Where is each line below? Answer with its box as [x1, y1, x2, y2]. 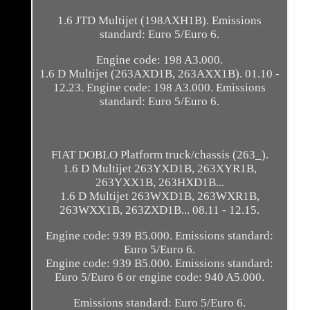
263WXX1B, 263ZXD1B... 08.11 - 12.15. [60, 203, 260, 217]
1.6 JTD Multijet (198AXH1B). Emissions [57, 14, 262, 28]
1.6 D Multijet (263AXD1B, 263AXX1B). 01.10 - [39, 67, 280, 81]
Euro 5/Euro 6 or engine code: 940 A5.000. [55, 271, 265, 284]
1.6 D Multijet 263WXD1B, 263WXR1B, [60, 190, 259, 203]
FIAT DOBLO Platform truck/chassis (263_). [51, 148, 268, 162]
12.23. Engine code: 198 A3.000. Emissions [53, 81, 266, 95]
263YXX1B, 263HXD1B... [95, 176, 224, 190]
